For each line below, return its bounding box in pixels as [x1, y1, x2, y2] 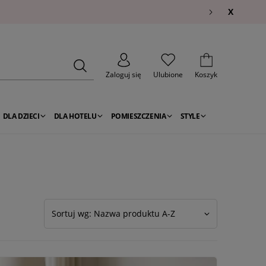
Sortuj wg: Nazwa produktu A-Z [52, 208, 175, 220]
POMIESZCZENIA [110, 111, 166, 121]
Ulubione [153, 69, 183, 80]
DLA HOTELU [53, 111, 97, 121]
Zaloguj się [106, 69, 141, 80]
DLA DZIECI [2, 111, 40, 121]
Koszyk [195, 69, 217, 80]
